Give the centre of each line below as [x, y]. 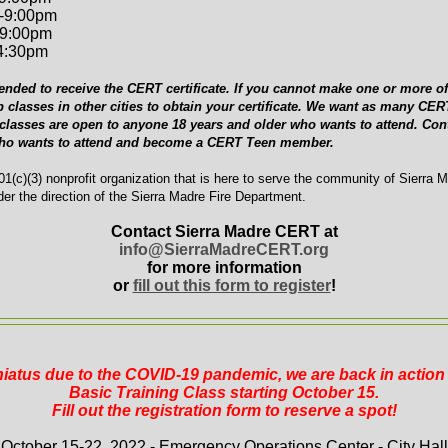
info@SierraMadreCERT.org [224, 249]
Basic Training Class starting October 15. [224, 392]
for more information [224, 267]
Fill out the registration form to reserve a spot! [224, 410]
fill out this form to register [231, 285]
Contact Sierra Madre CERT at [224, 231]
